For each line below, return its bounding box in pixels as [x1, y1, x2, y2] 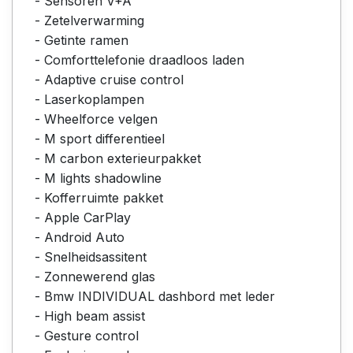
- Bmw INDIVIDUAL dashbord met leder [35, 288, 275, 304]
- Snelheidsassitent [35, 248, 147, 265]
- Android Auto [35, 229, 124, 245]
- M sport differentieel [35, 130, 165, 147]
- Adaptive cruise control [35, 71, 184, 87]
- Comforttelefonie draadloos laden [35, 51, 244, 68]
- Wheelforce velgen [35, 110, 158, 127]
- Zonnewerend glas [35, 268, 155, 284]
